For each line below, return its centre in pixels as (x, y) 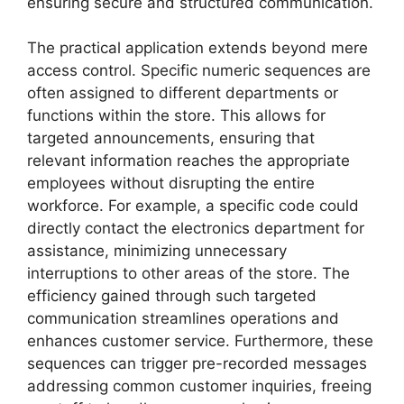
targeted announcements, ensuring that (171, 138)
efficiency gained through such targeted (172, 296)
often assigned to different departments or (183, 93)
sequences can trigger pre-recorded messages (197, 364)
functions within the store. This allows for (176, 116)
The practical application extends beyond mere (197, 48)
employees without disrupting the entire (171, 184)
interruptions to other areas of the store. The (188, 274)
